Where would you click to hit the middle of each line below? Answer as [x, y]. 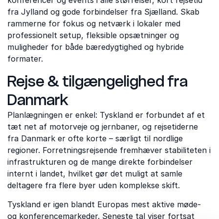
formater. [25, 59]
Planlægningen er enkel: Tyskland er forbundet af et [106, 115]
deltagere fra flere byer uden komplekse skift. [94, 185]
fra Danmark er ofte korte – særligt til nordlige [95, 138]
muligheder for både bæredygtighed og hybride [96, 47]
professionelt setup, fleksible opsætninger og [93, 35]
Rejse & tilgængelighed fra [98, 81]
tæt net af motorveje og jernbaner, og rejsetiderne [103, 127]
